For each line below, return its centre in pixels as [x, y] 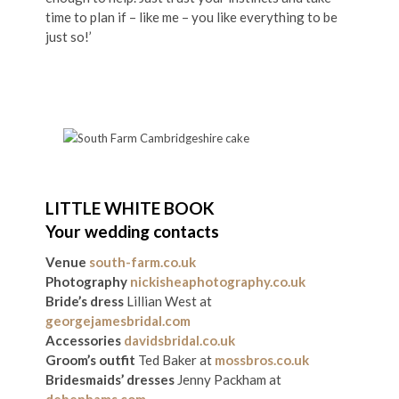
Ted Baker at [175, 360]
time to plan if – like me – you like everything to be [191, 17]
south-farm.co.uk [142, 262]
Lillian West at [168, 301]
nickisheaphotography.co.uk [218, 281]
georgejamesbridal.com [118, 321]
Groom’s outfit [90, 360]
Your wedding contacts [132, 231]
